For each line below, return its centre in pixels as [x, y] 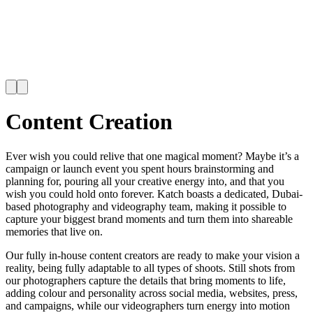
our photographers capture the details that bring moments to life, [146, 280]
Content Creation [89, 122]
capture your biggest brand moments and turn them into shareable [149, 219]
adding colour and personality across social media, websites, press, [152, 293]
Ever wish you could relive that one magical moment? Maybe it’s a [152, 156]
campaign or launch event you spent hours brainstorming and [140, 168]
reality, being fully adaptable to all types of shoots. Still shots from [150, 268]
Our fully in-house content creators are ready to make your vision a [153, 255]
